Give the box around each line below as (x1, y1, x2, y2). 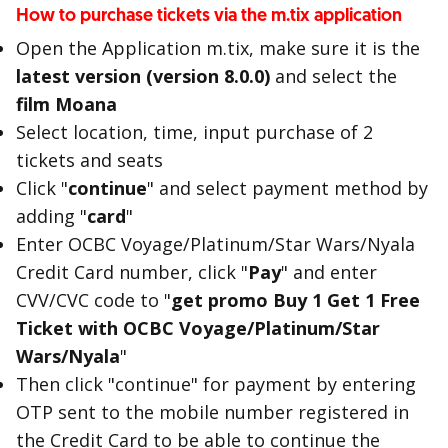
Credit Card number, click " (16, 260, 248, 284)
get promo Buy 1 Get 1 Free (171, 288, 420, 312)
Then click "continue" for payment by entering (16, 372, 416, 396)
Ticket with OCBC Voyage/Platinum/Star (16, 316, 380, 340)
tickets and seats (16, 148, 163, 172)
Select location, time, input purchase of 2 (16, 120, 373, 144)
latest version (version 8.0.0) (16, 64, 275, 88)
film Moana (16, 92, 117, 116)
